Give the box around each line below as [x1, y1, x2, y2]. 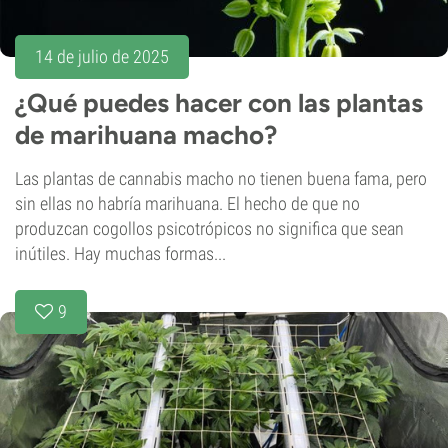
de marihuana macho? [15, 118, 277, 151]
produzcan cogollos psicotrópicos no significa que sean [15, 217, 404, 239]
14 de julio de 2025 [35, 45, 169, 67]
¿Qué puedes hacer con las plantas [15, 86, 423, 119]
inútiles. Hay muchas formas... [15, 242, 226, 264]
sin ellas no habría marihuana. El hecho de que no [15, 192, 360, 214]
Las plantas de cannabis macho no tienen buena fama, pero [15, 167, 427, 189]
